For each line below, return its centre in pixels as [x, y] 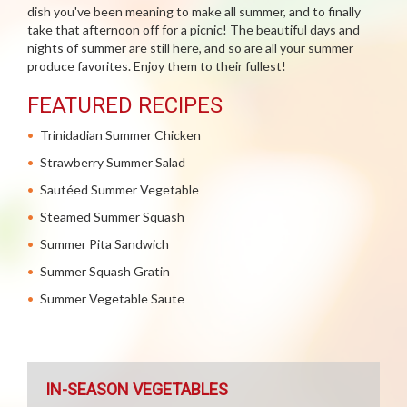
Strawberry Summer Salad [113, 162]
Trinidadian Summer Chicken [120, 135]
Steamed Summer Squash [112, 217]
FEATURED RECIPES [125, 105]
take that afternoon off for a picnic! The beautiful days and [194, 30]
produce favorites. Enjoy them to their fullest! [157, 66]
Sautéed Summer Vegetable [119, 189]
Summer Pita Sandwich [104, 244]
